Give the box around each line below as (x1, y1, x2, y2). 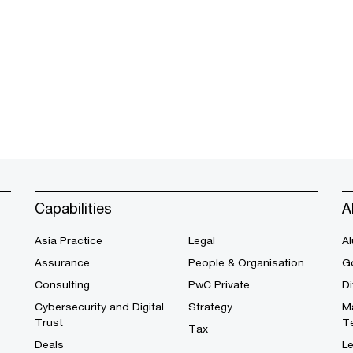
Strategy (188, 300, 232, 314)
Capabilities (35, 199, 112, 217)
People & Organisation (188, 256, 304, 269)
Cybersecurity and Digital (35, 300, 164, 314)
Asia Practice (35, 234, 102, 247)
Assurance (35, 256, 90, 269)
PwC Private (188, 278, 250, 292)
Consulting (35, 278, 90, 292)
